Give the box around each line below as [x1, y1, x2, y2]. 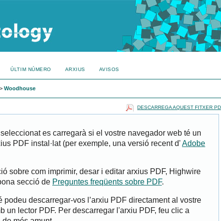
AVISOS [99, 67, 119, 72]
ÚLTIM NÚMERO [10, 67, 51, 72]
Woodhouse [4, 85, 36, 92]
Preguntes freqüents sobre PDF [52, 178, 162, 186]
